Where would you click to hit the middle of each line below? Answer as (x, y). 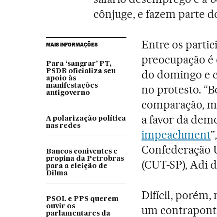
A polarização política (86, 118)
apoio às (61, 78)
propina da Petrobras (85, 159)
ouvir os (60, 206)
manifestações (72, 85)
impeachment (176, 134)
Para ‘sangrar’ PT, (78, 64)
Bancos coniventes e (82, 151)
